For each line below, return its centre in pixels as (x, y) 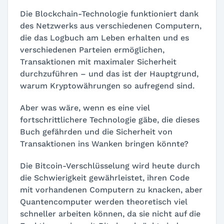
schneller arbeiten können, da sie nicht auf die (110, 213)
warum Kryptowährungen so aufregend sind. (107, 85)
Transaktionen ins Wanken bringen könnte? (104, 143)
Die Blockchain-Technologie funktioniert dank (109, 13)
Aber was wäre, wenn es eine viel (85, 107)
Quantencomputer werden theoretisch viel (104, 201)
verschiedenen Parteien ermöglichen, (92, 49)
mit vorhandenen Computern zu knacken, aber (111, 189)
